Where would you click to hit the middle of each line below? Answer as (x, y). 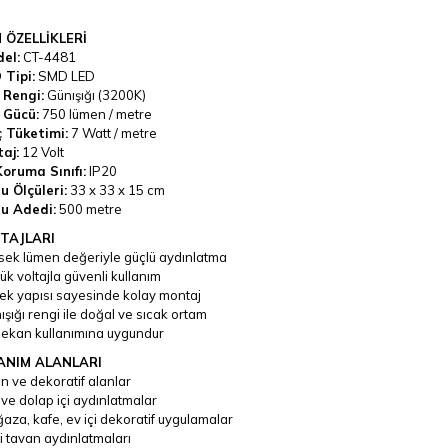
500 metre (88, 208)
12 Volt (41, 151)
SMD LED (64, 75)
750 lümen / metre (95, 113)
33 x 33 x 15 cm (115, 189)
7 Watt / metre (112, 132)
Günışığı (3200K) (94, 94)
